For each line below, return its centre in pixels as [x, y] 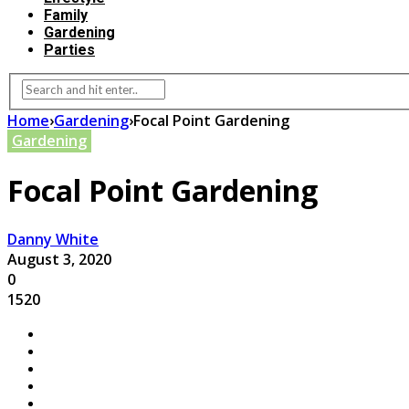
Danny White [53, 240]
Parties [69, 49]
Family [66, 15]
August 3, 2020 [59, 260]
